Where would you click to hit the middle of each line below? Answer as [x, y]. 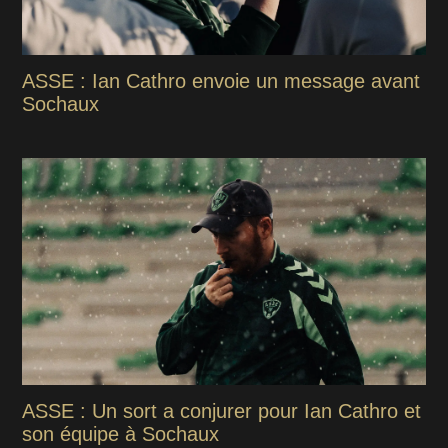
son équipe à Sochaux [121, 434]
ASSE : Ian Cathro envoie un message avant [221, 81]
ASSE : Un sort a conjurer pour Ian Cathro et [222, 411]
